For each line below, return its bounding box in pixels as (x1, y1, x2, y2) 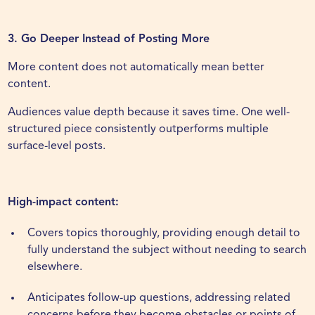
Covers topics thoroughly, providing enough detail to (27, 228, 301, 240)
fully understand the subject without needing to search (27, 245, 307, 257)
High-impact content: (8, 197, 120, 209)
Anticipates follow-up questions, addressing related (27, 292, 291, 304)
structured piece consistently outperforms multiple (8, 124, 269, 136)
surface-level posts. (8, 141, 106, 153)
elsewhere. (27, 262, 83, 274)
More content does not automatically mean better (8, 62, 265, 74)
